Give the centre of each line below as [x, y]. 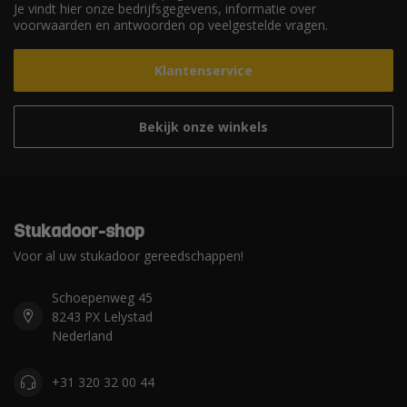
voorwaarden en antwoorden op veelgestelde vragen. [171, 25]
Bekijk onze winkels [203, 126]
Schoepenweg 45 [102, 297]
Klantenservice [203, 70]
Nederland [82, 335]
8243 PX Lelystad [102, 316]
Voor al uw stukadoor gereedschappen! [129, 255]
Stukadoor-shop [79, 230]
